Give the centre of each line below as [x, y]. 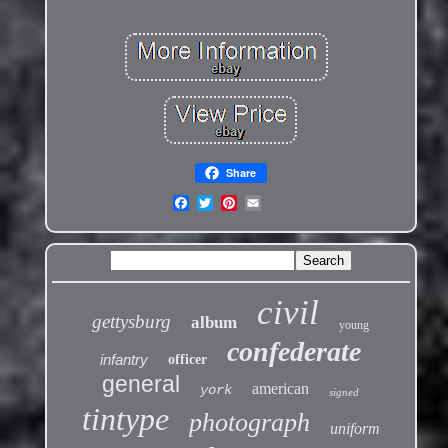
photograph [249, 423]
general [141, 384]
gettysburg [132, 322]
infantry [124, 360]
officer [188, 360]
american [281, 389]
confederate [294, 352]
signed [344, 392]
